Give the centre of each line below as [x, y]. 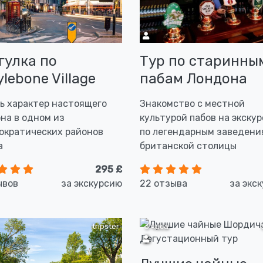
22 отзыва [163, 183]
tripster [106, 226]
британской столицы [188, 146]
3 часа [156, 226]
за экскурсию [92, 183]
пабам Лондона [193, 79]
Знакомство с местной [192, 104]
